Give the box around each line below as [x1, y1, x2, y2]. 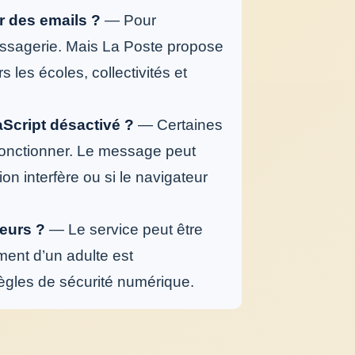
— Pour [100, 12, 156, 29]
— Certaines [133, 116, 223, 134]
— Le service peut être [44, 221, 203, 239]
